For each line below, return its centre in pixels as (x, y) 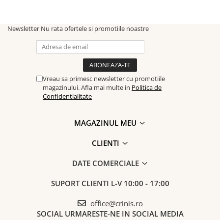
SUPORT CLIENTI (81, 183)
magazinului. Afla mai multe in (87, 87)
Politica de (147, 87)
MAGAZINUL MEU (106, 123)
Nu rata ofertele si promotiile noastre (95, 28)
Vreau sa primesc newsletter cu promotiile (104, 79)
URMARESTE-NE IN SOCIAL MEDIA (124, 214)
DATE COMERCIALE (106, 163)
